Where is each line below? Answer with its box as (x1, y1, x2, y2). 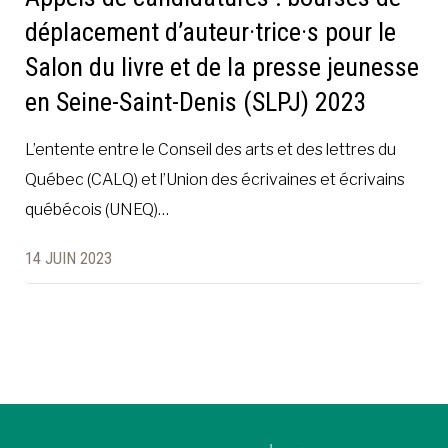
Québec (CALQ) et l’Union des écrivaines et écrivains (25, 169, 405, 189)
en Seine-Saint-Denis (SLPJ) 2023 (25, 86, 367, 117)
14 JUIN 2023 (25, 248, 112, 268)
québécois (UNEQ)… (25, 199, 169, 219)
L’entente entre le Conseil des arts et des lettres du (25, 139, 396, 159)
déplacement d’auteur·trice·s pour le (25, 16, 396, 47)
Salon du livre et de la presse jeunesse (25, 51, 419, 82)
